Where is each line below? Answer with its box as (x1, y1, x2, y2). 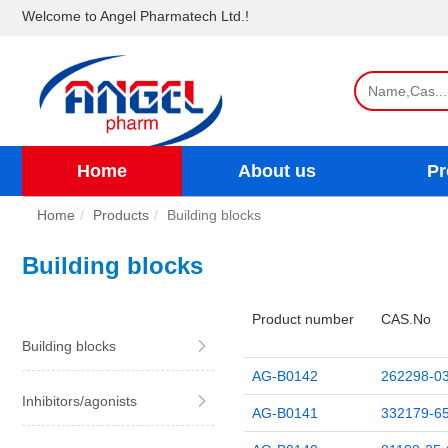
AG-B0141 (251, 405, 318, 421)
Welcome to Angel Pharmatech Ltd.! (22, 8, 249, 24)
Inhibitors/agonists (22, 393, 137, 409)
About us (238, 161, 316, 181)
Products (93, 207, 149, 223)
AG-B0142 (251, 368, 318, 384)
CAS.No (380, 311, 431, 327)
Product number (251, 311, 354, 327)
